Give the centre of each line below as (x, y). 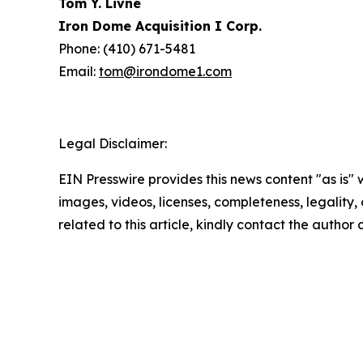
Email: (79, 71)
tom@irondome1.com (165, 71)
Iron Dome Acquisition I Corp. (160, 26)
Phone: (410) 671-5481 (127, 49)
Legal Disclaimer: (113, 143)
